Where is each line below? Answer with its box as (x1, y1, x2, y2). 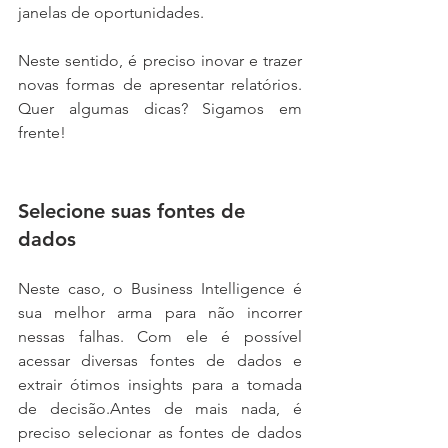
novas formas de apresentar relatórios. (18, 74, 302, 94)
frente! (18, 122, 66, 142)
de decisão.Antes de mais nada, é (18, 398, 302, 418)
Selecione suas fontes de (18, 198, 251, 223)
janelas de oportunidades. (18, 2, 204, 22)
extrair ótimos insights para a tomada (18, 374, 302, 394)
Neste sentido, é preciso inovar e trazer (18, 50, 302, 70)
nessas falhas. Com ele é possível (18, 326, 302, 346)
